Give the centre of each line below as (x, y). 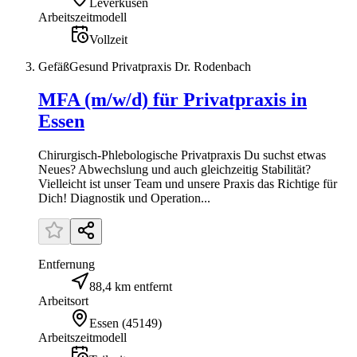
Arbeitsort (63, 301)
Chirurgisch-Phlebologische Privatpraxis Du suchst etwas (182, 155)
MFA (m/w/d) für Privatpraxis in (173, 100)
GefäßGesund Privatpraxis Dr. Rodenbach (145, 66)
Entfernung (67, 265)
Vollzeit (108, 39)
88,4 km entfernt (131, 287)
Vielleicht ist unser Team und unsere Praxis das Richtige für (188, 184)
